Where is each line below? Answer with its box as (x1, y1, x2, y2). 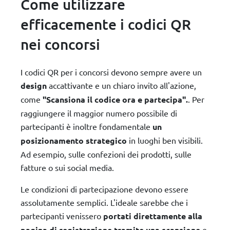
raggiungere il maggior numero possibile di (21, 107, 177, 118)
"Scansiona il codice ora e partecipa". (43, 93, 188, 105)
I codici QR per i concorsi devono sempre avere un (21, 66, 202, 77)
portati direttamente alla (103, 210, 202, 221)
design (21, 80, 47, 91)
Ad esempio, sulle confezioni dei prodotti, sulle (21, 148, 191, 159)
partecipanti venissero (21, 210, 103, 221)
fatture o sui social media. (21, 162, 114, 172)
